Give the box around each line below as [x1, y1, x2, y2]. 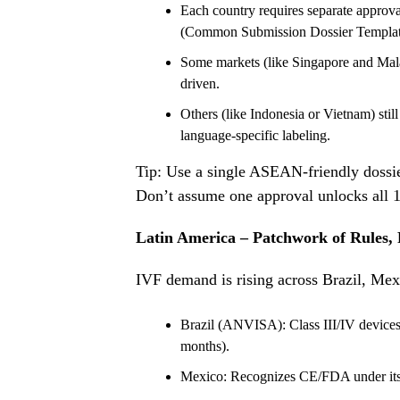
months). [180, 338, 229, 354]
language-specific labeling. [180, 128, 330, 144]
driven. [180, 76, 220, 92]
